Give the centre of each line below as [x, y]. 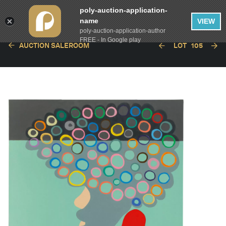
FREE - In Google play [110, 40]
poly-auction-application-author [122, 31]
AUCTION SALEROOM [54, 45]
